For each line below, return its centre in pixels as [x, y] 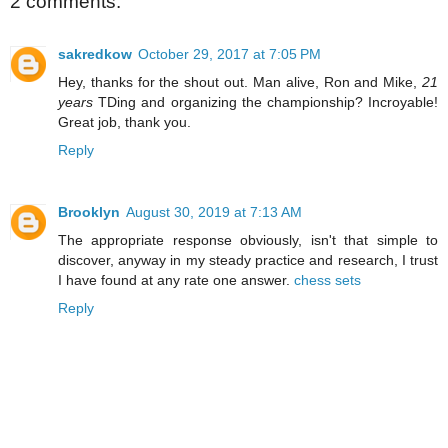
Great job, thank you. [124, 121]
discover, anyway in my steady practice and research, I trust [248, 259]
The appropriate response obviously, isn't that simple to [248, 239]
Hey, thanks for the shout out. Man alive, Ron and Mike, [240, 81]
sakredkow [95, 53]
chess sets [327, 279]
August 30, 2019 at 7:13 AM [214, 211]
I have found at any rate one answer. [176, 279]
